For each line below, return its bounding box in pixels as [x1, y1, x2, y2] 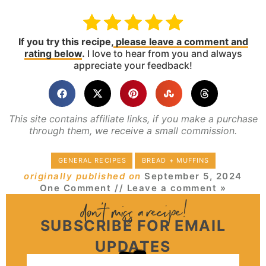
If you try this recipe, [18, 36, 113, 48]
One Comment [39, 182, 112, 194]
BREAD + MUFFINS [142, 156, 210, 165]
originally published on [24, 170, 145, 182]
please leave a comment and [113, 36, 248, 48]
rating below [24, 47, 82, 60]
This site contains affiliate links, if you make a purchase [8, 112, 258, 125]
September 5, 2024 [144, 170, 242, 182]
